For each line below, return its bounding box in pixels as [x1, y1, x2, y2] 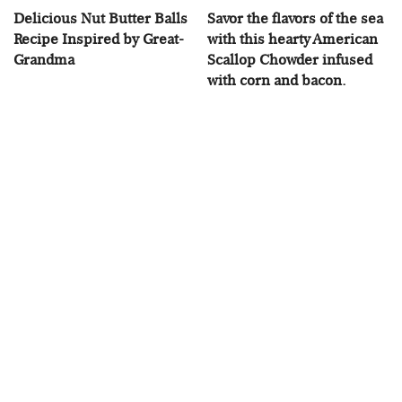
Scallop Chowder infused [207, 51, 372, 67]
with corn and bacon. [207, 72, 346, 88]
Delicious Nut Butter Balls [13, 10, 188, 26]
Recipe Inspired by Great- [13, 31, 184, 47]
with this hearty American [207, 31, 378, 47]
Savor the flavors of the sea [207, 10, 383, 26]
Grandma [13, 51, 74, 67]
